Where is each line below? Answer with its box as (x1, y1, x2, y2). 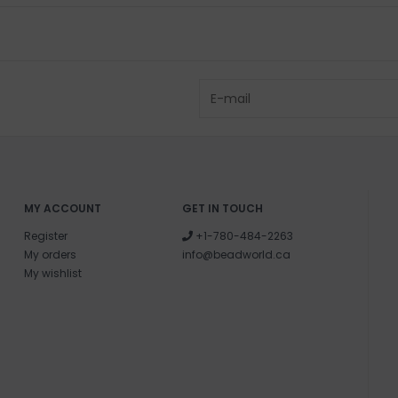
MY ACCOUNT (23, 200, 101, 216)
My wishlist (23, 265, 82, 281)
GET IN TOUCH (182, 200, 264, 216)
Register (23, 227, 68, 243)
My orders (23, 246, 76, 262)
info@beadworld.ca (182, 246, 291, 262)
